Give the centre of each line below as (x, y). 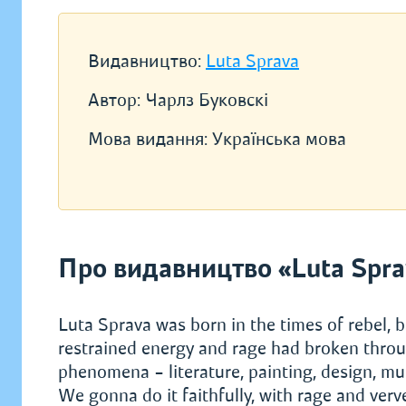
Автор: (114, 100)
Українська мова (279, 139)
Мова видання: (150, 139)
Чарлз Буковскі (207, 100)
